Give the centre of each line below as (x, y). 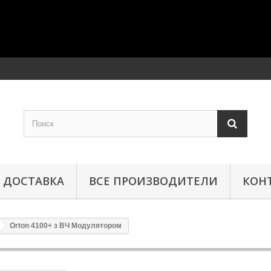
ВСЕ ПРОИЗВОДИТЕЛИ (153, 181)
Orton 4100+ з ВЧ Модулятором (66, 226)
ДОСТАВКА (34, 181)
